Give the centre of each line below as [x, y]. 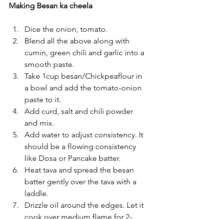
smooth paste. [49, 64]
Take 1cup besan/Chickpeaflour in [84, 76]
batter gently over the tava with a [81, 181]
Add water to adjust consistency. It [85, 134]
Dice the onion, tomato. [66, 29]
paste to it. [43, 99]
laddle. [36, 193]
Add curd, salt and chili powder [80, 111]
